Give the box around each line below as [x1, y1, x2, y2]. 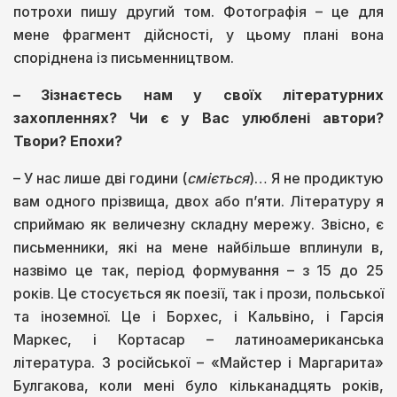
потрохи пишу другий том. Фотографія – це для [13, 3, 384, 21]
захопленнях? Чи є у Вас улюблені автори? [13, 109, 384, 128]
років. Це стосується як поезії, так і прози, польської [13, 284, 384, 303]
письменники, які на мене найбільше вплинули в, [13, 238, 384, 257]
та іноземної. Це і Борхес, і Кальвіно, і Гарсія [13, 307, 384, 326]
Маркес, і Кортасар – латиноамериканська [13, 331, 384, 349]
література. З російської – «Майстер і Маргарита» [13, 354, 384, 372]
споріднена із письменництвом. [13, 49, 237, 67]
